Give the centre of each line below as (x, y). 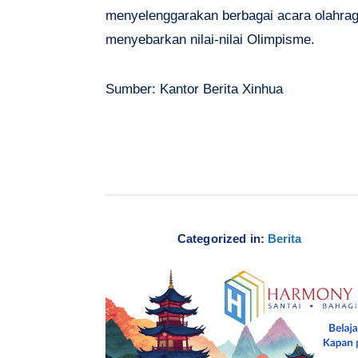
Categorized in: (221, 238)
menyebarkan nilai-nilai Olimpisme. (210, 39)
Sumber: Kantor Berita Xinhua (194, 89)
